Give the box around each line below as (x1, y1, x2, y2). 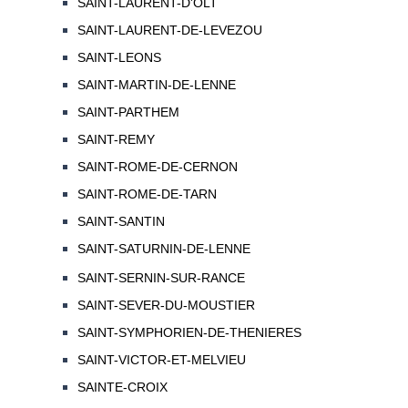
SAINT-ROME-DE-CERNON (76, 159, 238, 175)
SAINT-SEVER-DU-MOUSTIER (76, 298, 255, 313)
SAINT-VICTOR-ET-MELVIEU (76, 352, 246, 368)
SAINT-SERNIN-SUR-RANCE (76, 270, 245, 286)
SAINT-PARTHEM (76, 105, 179, 120)
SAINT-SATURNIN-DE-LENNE (76, 241, 250, 257)
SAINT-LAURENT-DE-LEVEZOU (76, 23, 262, 38)
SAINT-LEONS (76, 50, 161, 66)
